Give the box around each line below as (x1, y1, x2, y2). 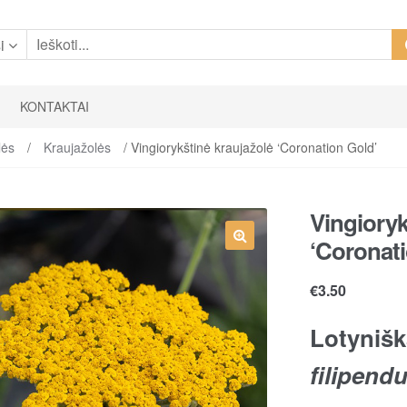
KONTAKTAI (20, 97, 90, 116)
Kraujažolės (43, 138, 111, 156)
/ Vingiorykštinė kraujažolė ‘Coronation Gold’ (119, 138, 377, 156)
